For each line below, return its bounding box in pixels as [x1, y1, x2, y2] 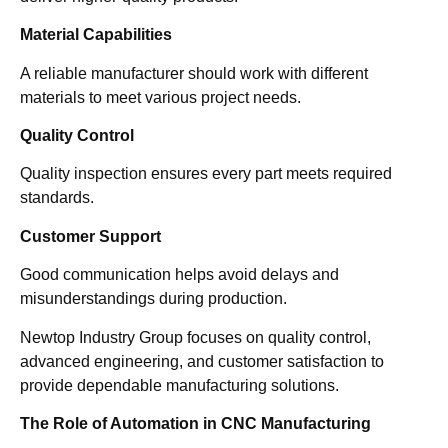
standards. [20, 189, 94, 207]
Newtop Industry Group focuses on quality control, [20, 328, 371, 346]
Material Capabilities [20, 26, 172, 44]
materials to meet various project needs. [20, 88, 301, 106]
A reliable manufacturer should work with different [20, 64, 368, 82]
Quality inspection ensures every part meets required [20, 165, 392, 183]
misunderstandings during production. [20, 290, 287, 308]
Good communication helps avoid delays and [20, 266, 339, 284]
